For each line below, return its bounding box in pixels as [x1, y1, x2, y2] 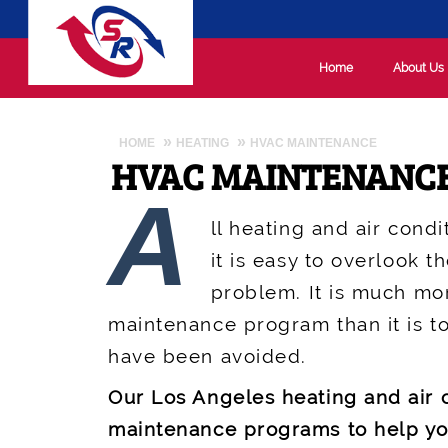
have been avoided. [108, 345, 307, 368]
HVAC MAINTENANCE [250, 135, 378, 150]
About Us [393, 60, 445, 75]
